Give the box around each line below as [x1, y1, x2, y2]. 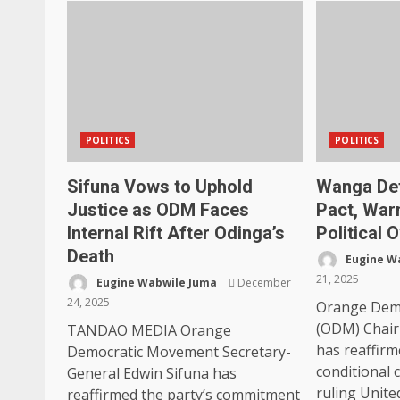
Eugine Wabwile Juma [94, 274, 217, 290]
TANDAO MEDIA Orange [67, 321, 231, 340]
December [235, 274, 291, 290]
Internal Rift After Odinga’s [67, 222, 285, 244]
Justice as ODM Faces [67, 199, 249, 221]
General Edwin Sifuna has [67, 363, 237, 383]
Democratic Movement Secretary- [67, 342, 291, 362]
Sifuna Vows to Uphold [67, 176, 253, 197]
